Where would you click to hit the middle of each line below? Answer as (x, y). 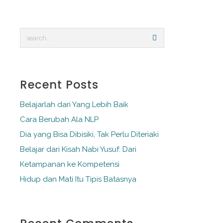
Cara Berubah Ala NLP (59, 120)
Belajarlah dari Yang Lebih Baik (74, 105)
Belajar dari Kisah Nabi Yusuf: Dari (78, 150)
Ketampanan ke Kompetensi (70, 165)
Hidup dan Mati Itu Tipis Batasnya (78, 179)
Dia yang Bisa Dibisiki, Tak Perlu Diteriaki (89, 135)
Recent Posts (59, 85)
